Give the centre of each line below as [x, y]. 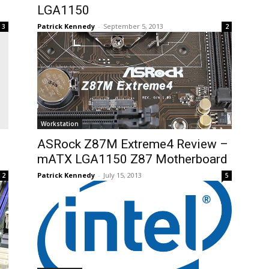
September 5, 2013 [133, 26]
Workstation [60, 124]
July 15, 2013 [122, 175]
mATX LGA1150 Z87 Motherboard [132, 159]
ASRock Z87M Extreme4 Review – [133, 144]
